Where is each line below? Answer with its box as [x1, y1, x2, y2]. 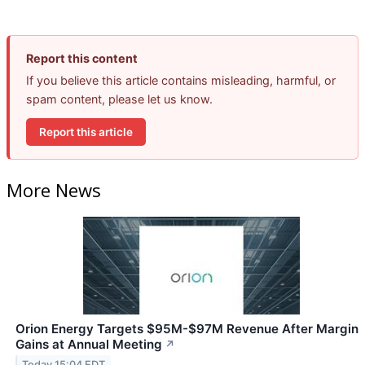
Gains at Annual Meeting [15, 336, 162, 352]
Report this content [26, 51, 138, 66]
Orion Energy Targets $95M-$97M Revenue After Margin [15, 320, 358, 336]
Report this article [39, 125, 133, 139]
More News [7, 177, 101, 202]
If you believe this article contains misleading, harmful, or [26, 73, 336, 88]
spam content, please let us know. [26, 92, 213, 107]
